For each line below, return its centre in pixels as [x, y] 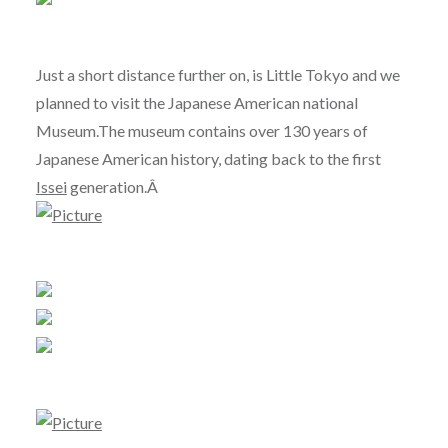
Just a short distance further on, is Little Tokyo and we [217, 75]
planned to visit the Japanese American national [196, 103]
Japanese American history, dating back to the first [208, 159]
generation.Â [113, 187]
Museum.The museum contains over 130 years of [201, 131]
